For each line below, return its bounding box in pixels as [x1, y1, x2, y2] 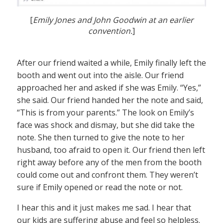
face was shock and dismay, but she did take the [17, 119, 195, 131]
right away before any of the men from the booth [17, 157, 202, 168]
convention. [88, 25, 132, 37]
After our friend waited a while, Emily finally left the [17, 57, 206, 69]
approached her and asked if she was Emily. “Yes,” [17, 82, 201, 94]
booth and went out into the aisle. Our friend [17, 70, 184, 81]
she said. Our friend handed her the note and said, [17, 95, 203, 106]
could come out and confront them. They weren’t [17, 169, 198, 181]
